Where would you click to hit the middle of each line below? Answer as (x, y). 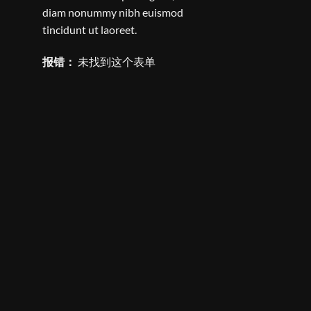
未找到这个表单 (116, 61)
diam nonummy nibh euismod (113, 12)
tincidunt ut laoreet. (90, 29)
